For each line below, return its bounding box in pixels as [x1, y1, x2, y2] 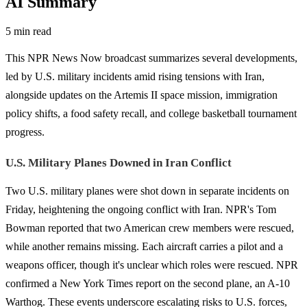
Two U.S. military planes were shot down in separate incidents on [5, 184, 289, 197]
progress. [5, 125, 45, 138]
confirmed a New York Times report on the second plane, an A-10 [5, 277, 290, 289]
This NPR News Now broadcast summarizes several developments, [5, 51, 297, 64]
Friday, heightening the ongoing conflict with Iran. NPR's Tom [5, 203, 276, 215]
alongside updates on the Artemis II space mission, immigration [5, 88, 278, 101]
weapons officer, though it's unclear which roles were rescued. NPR [5, 258, 298, 271]
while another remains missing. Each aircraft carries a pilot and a [5, 240, 283, 252]
